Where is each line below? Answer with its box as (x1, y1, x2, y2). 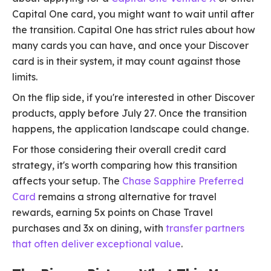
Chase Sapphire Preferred (122, 175, 244, 188)
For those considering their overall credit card (12, 143, 226, 156)
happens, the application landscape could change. (12, 123, 249, 135)
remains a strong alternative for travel (36, 191, 217, 203)
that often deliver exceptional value (12, 238, 181, 250)
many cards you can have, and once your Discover (12, 39, 249, 52)
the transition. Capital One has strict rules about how (12, 24, 255, 36)
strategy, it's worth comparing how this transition (12, 159, 237, 172)
